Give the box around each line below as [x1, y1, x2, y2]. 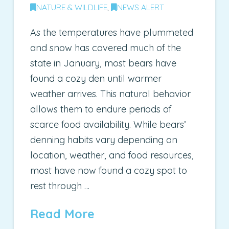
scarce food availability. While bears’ [30, 119, 187, 131]
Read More [30, 207, 95, 222]
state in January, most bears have [30, 57, 177, 70]
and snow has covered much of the [30, 42, 181, 54]
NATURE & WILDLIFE [36, 2, 108, 13]
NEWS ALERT [117, 2, 165, 13]
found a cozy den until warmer [30, 73, 162, 85]
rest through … [30, 180, 90, 192]
